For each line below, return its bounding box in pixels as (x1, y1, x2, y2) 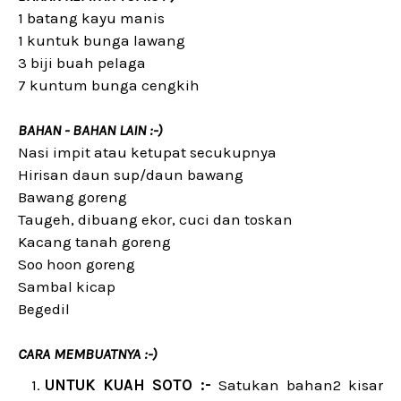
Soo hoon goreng (18, 255, 135, 273)
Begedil (18, 300, 70, 318)
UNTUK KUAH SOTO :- (45, 376, 211, 394)
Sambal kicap (18, 277, 115, 295)
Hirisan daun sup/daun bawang (18, 166, 243, 183)
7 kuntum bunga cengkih (18, 76, 200, 94)
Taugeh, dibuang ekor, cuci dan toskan (18, 210, 293, 228)
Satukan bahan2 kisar (210, 376, 383, 394)
